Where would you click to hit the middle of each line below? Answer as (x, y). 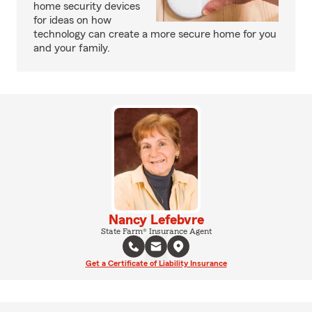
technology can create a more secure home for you (155, 34)
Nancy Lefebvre (156, 220)
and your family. (72, 48)
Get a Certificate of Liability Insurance (156, 263)
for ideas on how (72, 20)
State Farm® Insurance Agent (156, 231)
